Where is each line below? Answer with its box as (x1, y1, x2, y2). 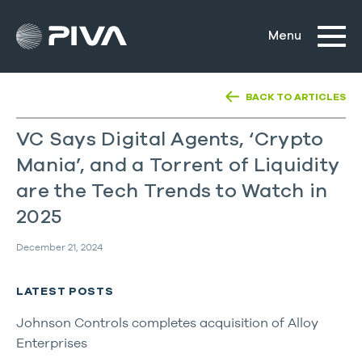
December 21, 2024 (16, 241, 103, 253)
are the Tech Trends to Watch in (16, 182, 328, 201)
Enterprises (16, 335, 87, 350)
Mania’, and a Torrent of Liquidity (16, 156, 340, 175)
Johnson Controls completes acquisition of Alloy (16, 315, 318, 330)
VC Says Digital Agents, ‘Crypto (16, 130, 324, 149)
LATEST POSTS (16, 286, 114, 297)
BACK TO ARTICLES (246, 92, 346, 102)
